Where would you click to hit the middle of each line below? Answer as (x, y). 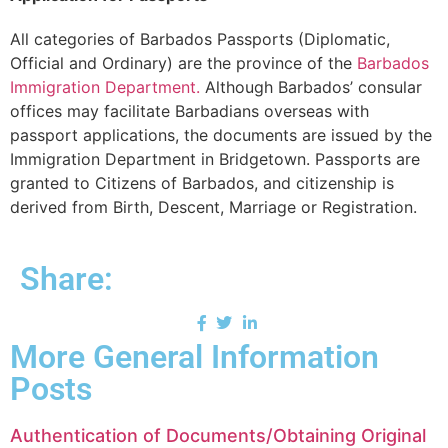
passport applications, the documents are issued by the (221, 134)
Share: (66, 279)
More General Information (194, 357)
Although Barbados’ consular (311, 86)
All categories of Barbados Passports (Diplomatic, (200, 38)
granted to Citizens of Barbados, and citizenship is (202, 182)
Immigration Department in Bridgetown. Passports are (215, 158)
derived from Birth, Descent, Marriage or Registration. (213, 206)
